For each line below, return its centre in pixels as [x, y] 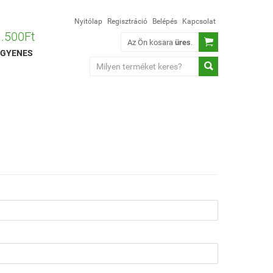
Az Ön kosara [151, 42]
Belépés [165, 21]
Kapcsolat [199, 21]
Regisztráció [127, 21]
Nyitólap [88, 21]
